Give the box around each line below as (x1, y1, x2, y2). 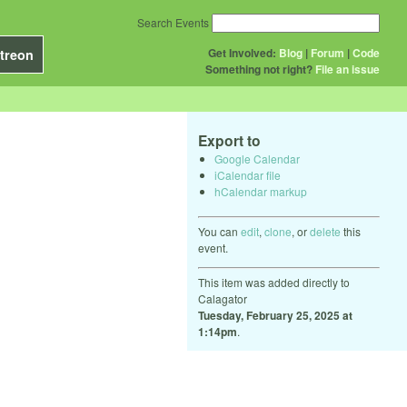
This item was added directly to (198, 273, 350, 290)
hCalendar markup (214, 183, 307, 199)
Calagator (198, 290, 247, 306)
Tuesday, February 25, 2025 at (198, 306, 352, 323)
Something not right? (205, 61, 313, 77)
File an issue (315, 61, 380, 77)
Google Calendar (214, 150, 300, 166)
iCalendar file (214, 166, 281, 183)
